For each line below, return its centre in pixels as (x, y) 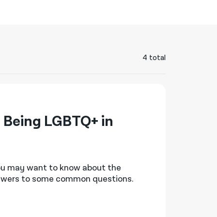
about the (102, 168)
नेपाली (92, 15)
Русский (100, 72)
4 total (154, 58)
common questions (94, 179)
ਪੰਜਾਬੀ (93, 53)
